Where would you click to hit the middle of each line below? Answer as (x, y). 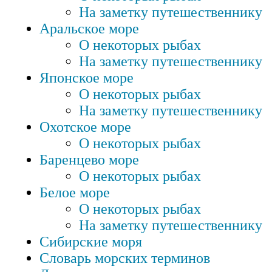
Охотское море (85, 127)
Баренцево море (89, 160)
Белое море (75, 193)
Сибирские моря (91, 242)
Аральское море (89, 29)
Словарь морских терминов (125, 258)
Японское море (87, 78)
